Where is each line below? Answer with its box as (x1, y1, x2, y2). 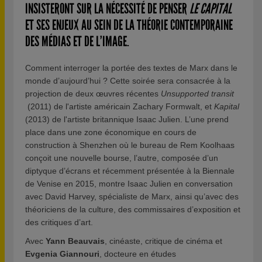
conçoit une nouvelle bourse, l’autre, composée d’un (25, 153, 218, 163)
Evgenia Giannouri (25, 249, 99, 258)
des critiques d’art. (25, 217, 93, 227)
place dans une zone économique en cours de (25, 127, 196, 137)
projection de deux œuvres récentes (25, 88, 161, 98)
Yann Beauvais (46, 236, 105, 246)
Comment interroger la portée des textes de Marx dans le (25, 63, 237, 73)
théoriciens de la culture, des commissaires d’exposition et (25, 204, 240, 214)
